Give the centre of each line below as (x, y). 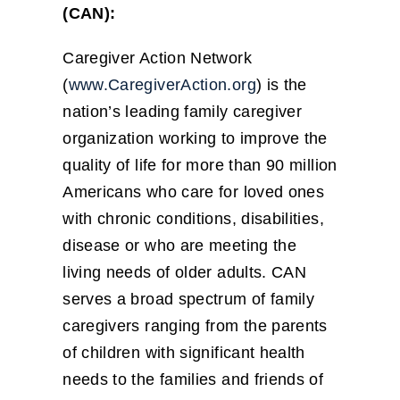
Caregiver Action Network (157, 58)
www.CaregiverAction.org (162, 85)
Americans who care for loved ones (194, 192)
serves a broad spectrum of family (189, 300)
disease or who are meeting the (180, 246)
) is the (281, 85)
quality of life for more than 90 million (200, 166)
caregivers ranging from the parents (195, 326)
